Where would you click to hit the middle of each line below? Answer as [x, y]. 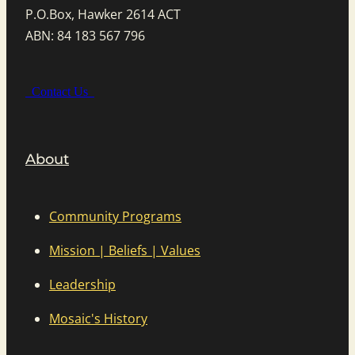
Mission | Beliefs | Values [125, 251]
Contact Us [60, 92]
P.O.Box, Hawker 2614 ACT [103, 15]
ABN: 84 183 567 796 [85, 36]
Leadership [82, 285]
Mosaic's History [98, 319]
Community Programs [115, 217]
